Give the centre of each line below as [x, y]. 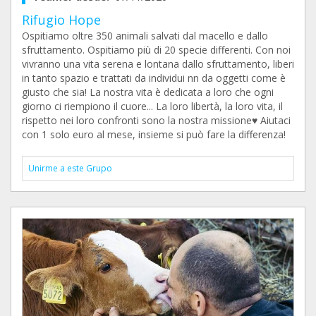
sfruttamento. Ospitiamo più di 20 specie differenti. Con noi [156, 50]
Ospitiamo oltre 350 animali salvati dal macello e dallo [145, 36]
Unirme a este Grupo [70, 168]
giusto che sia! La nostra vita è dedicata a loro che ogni [148, 92]
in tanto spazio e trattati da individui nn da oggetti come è [154, 78]
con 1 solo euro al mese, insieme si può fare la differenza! [154, 134]
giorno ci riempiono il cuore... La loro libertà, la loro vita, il [152, 106]
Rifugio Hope [61, 20]
